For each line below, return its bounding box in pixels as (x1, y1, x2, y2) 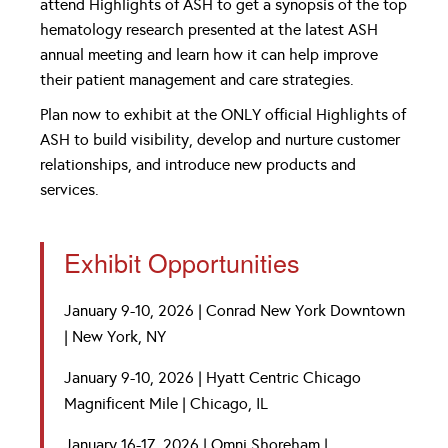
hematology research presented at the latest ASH (40, 20, 378, 39)
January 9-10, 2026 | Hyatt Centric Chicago (64, 368, 361, 387)
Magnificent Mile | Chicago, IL (64, 394, 268, 413)
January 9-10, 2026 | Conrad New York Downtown (64, 301, 405, 320)
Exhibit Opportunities (64, 244, 300, 280)
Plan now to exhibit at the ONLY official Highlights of (40, 105, 406, 124)
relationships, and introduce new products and (40, 155, 356, 174)
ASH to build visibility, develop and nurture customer (40, 130, 400, 149)
